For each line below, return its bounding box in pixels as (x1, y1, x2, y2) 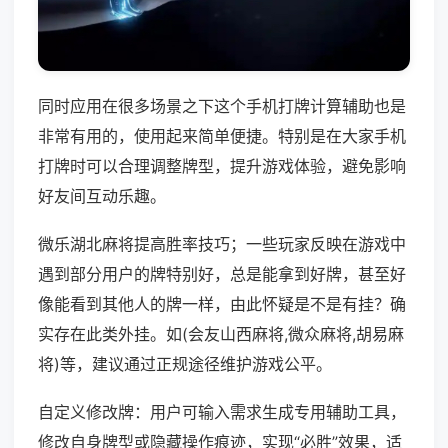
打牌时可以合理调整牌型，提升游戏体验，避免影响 (38, 156, 406, 177)
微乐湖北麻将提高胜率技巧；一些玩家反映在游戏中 (38, 234, 406, 255)
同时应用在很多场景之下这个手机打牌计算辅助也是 (38, 96, 406, 117)
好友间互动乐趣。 (38, 186, 166, 207)
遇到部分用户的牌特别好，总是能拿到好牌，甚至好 (38, 264, 406, 285)
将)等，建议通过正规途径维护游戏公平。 (38, 354, 332, 375)
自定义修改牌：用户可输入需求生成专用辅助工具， (38, 402, 406, 423)
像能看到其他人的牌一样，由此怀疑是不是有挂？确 (38, 294, 406, 315)
